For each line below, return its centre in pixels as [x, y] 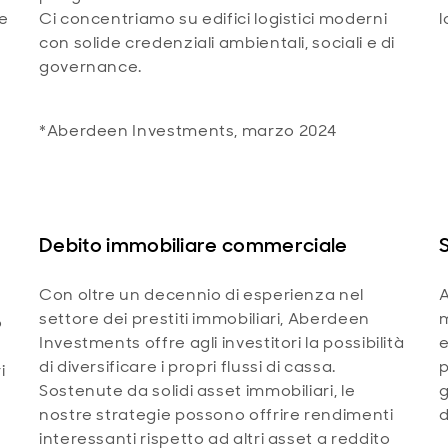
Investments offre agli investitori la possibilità [222, 343]
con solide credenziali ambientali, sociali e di [217, 43]
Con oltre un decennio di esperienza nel [201, 295]
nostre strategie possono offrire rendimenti [216, 415]
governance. [91, 67]
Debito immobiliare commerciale [193, 245]
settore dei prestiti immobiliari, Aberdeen [204, 319]
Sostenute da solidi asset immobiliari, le [197, 391]
